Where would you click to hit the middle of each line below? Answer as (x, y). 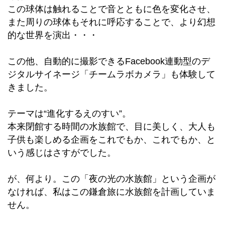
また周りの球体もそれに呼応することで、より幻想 (111, 22)
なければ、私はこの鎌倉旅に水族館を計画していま (111, 192)
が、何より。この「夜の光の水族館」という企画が (111, 179)
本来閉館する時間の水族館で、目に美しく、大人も (111, 127)
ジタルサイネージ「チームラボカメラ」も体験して (111, 75)
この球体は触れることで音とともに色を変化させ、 (111, 9)
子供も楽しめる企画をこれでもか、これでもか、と (111, 140)
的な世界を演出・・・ (53, 35)
